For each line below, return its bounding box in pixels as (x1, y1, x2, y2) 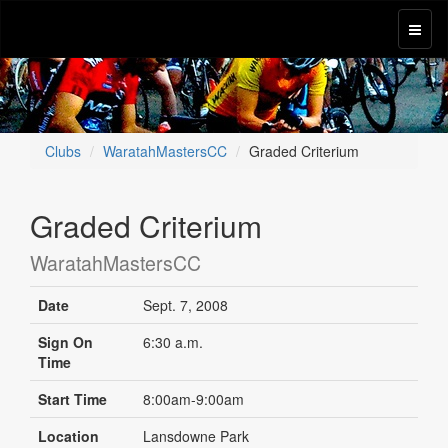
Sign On (38, 332, 93, 352)
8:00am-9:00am (143, 389, 244, 409)
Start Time (38, 389, 107, 409)
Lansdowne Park (143, 426, 249, 446)
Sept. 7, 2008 (143, 295, 228, 315)
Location (38, 426, 99, 446)
